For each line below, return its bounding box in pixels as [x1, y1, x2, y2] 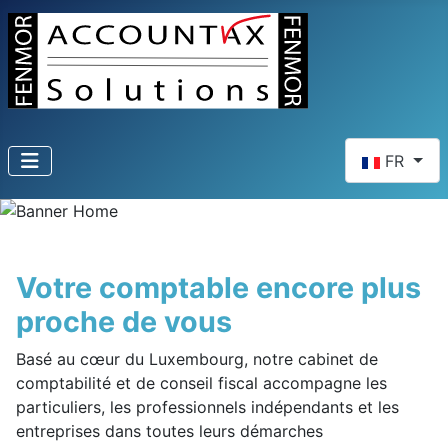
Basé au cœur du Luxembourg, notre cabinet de [16, 349, 378, 370]
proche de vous [16, 304, 232, 340]
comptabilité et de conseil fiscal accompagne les [16, 373, 387, 394]
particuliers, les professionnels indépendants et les [16, 397, 399, 418]
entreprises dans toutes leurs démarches [16, 421, 323, 442]
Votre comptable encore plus [16, 270, 421, 306]
